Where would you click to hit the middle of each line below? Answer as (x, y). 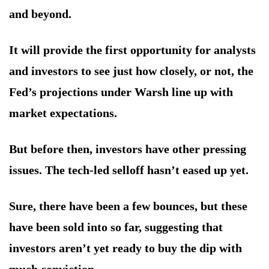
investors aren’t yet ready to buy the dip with (125, 248)
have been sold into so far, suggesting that (116, 227)
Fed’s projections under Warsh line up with (121, 92)
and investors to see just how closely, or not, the (131, 71)
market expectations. (63, 113)
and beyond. (40, 14)
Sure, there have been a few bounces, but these (128, 206)
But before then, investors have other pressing (128, 149)
